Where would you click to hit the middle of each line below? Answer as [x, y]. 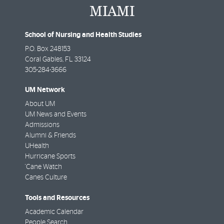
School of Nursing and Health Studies [83, 35]
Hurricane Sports [50, 157]
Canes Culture [46, 178]
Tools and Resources [57, 197]
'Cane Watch [43, 167]
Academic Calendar [54, 212]
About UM [40, 104]
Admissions [42, 125]
